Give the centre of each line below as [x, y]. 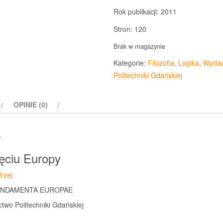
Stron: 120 [130, 29]
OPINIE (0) [31, 105]
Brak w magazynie [139, 46]
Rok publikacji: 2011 [145, 11]
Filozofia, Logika [173, 63]
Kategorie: [130, 63]
